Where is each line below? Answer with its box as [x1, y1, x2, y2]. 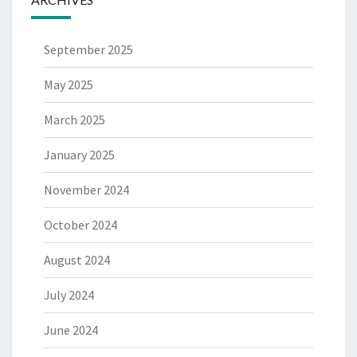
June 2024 [44, 321, 98, 338]
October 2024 [44, 216, 117, 233]
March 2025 [44, 111, 105, 127]
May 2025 [44, 76, 93, 92]
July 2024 [44, 286, 94, 303]
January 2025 [44, 146, 115, 163]
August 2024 [44, 251, 110, 268]
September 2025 [44, 41, 133, 57]
